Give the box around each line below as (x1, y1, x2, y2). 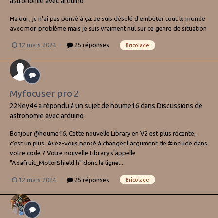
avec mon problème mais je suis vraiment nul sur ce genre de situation (10, 24, 207, 32)
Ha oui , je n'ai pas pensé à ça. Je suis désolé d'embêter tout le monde (10, 15, 205, 22)
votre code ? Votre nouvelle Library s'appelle (10, 149, 136, 157)
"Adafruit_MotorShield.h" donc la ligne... (10, 159, 123, 166)
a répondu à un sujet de (37, 102, 110, 110)
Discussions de (157, 102, 202, 110)
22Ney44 (10, 102, 37, 110)
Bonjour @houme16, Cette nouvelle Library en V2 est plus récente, (10, 130, 196, 137)
